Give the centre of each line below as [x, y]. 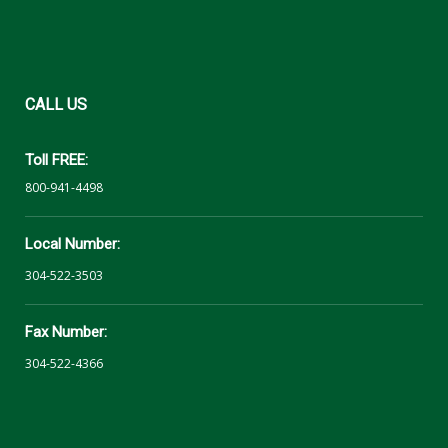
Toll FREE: [56, 160]
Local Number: [72, 244]
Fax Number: [66, 332]
